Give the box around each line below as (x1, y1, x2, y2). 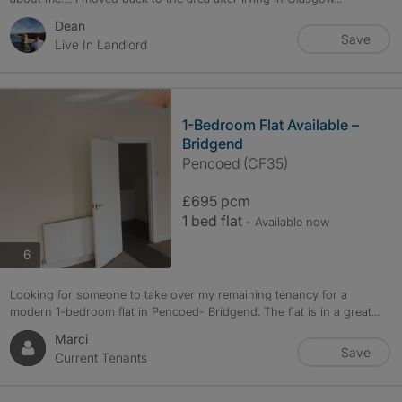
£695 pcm (181, 191, 250, 210)
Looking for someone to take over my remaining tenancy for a (9, 286, 347, 301)
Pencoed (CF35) (181, 153, 288, 172)
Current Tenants (54, 349, 147, 365)
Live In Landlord (54, 36, 147, 52)
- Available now (245, 214, 329, 229)
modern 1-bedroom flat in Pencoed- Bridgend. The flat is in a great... (9, 303, 380, 319)
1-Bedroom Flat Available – (181, 115, 359, 134)
